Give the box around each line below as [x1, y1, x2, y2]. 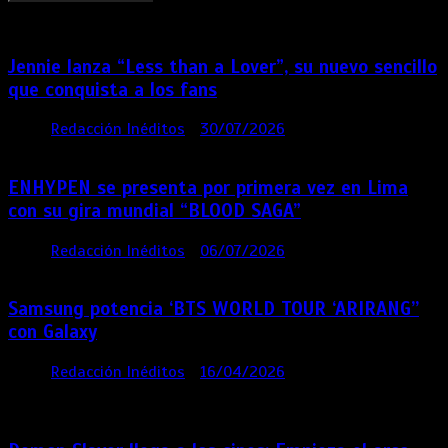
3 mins [313, 119, 368, 140]
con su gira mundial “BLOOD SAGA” [8, 199, 301, 222]
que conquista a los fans [8, 77, 217, 101]
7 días [382, 119, 430, 140]
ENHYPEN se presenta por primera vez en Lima [8, 176, 408, 199]
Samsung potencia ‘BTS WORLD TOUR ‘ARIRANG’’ [8, 297, 419, 321]
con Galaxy [8, 320, 97, 344]
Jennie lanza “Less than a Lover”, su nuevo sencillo [8, 54, 437, 78]
